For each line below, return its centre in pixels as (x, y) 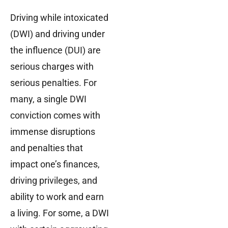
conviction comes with (55, 116)
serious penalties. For (53, 83)
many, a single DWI (48, 99)
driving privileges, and (54, 181)
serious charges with (52, 67)
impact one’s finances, (55, 164)
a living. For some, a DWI (60, 213)
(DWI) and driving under (58, 34)
